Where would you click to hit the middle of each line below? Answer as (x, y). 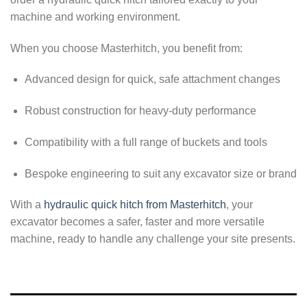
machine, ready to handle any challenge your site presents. (153, 239)
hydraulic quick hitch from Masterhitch (135, 205)
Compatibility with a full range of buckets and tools (146, 142)
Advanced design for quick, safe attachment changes (152, 79)
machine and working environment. (95, 16)
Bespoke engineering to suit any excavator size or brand (160, 173)
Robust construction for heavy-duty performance (140, 111)
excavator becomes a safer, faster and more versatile (137, 222)
